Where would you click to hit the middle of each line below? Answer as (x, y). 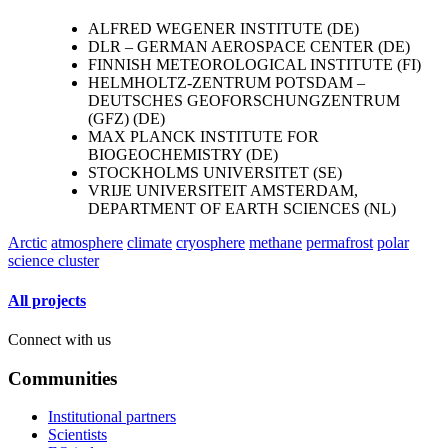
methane (275, 243)
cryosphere (210, 243)
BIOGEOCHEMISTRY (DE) (183, 155)
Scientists (77, 435)
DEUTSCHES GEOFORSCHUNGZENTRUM (244, 101)
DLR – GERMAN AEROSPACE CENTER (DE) (249, 47)
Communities (62, 378)
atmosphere (87, 243)
